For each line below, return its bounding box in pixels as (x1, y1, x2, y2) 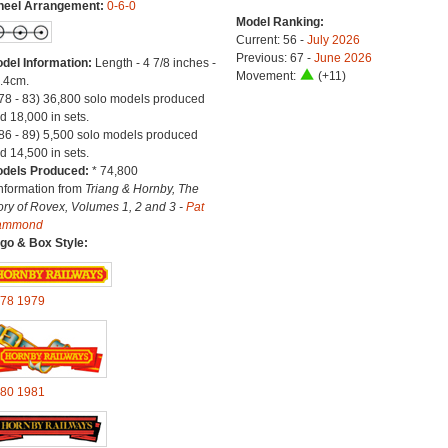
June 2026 (313, 51, 372, 65)
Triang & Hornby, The (84, 182, 199, 196)
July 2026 (306, 33, 360, 47)
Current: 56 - (235, 33, 307, 47)
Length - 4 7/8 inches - (94, 56, 216, 70)
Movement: (235, 69, 299, 83)
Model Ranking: (235, 15, 324, 29)
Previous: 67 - (235, 51, 314, 65)
